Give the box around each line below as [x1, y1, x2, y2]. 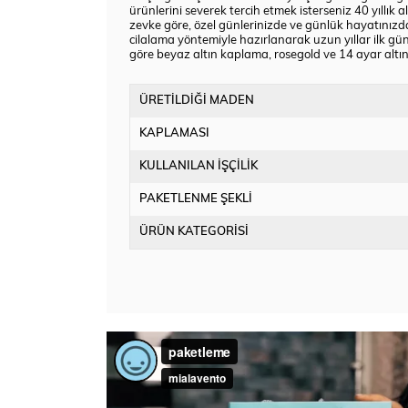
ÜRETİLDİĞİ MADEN [139, 95, 254, 107]
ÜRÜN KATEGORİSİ [139, 226, 249, 239]
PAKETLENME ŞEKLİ [139, 193, 252, 206]
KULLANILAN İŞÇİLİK [139, 160, 258, 173]
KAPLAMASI [139, 127, 209, 140]
